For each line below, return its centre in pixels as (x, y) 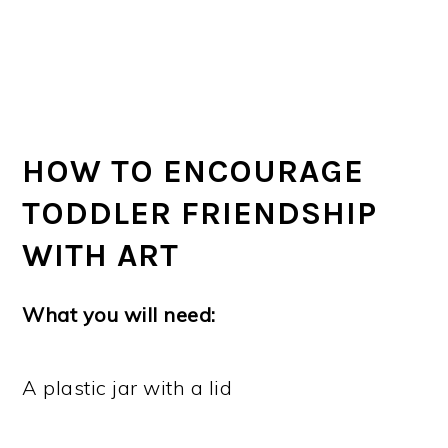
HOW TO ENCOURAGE (193, 171)
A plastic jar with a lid (127, 388)
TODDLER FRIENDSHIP (200, 213)
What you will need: (119, 315)
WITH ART (101, 255)
